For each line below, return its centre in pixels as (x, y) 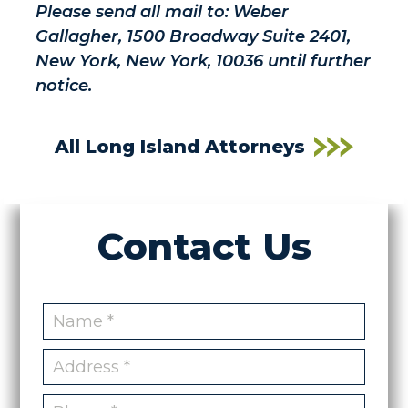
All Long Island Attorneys (180, 147)
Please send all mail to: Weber (163, 12)
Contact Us (204, 246)
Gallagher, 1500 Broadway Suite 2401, (194, 36)
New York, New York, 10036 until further (204, 61)
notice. (64, 86)
